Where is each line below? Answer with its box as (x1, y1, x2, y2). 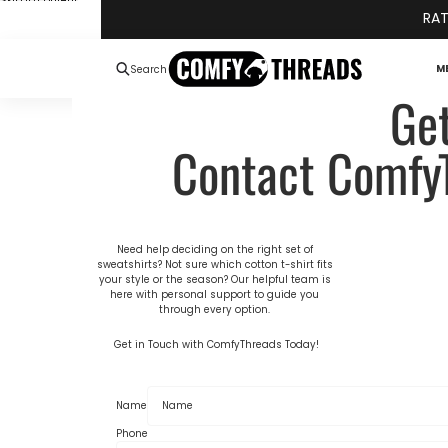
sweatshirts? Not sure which (96, 258, 245, 272)
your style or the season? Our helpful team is (98, 273, 331, 287)
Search (129, 62, 167, 76)
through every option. (159, 303, 270, 317)
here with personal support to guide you (110, 288, 319, 302)
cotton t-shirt (244, 258, 314, 272)
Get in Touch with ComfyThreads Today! (110, 337, 319, 351)
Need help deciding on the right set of (116, 243, 313, 257)
